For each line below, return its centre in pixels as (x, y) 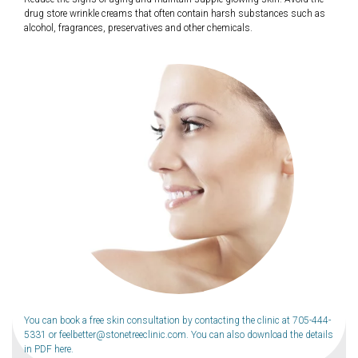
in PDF (39, 349)
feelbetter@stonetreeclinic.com (123, 334)
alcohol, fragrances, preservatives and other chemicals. (138, 28)
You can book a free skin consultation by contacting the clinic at (158, 320)
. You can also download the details (260, 334)
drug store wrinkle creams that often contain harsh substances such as (175, 13)
